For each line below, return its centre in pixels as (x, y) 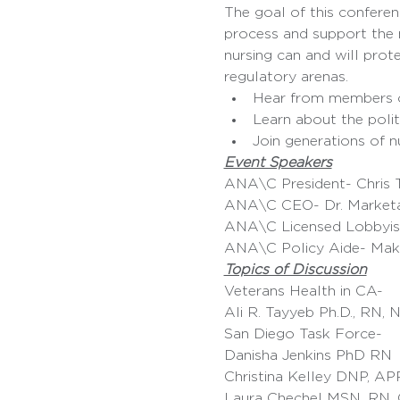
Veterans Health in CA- (305, 291)
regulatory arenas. (286, 77)
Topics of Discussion (295, 270)
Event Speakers (278, 162)
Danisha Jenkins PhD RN (308, 355)
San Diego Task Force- (305, 334)
